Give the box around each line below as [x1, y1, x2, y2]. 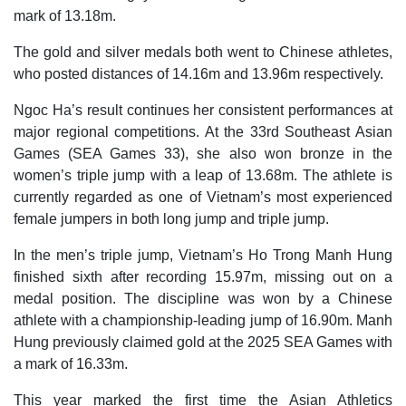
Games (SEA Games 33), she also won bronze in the [14, 145, 392, 161]
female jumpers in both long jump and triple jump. [14, 210, 329, 227]
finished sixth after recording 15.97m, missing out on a [14, 268, 392, 285]
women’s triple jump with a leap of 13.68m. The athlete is [14, 167, 392, 183]
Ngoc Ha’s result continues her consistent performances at [14, 101, 392, 118]
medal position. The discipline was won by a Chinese [14, 290, 392, 306]
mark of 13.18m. [14, 7, 116, 24]
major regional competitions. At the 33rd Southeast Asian [14, 123, 392, 140]
